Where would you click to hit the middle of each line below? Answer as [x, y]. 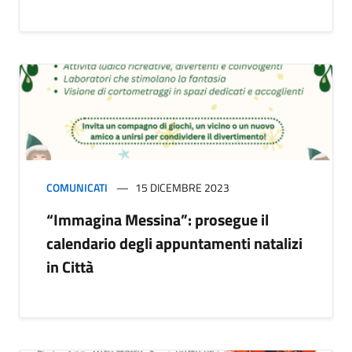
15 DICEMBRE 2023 [182, 188]
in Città [70, 267]
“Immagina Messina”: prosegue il [158, 220]
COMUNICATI [77, 188]
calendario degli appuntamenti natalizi [174, 244]
